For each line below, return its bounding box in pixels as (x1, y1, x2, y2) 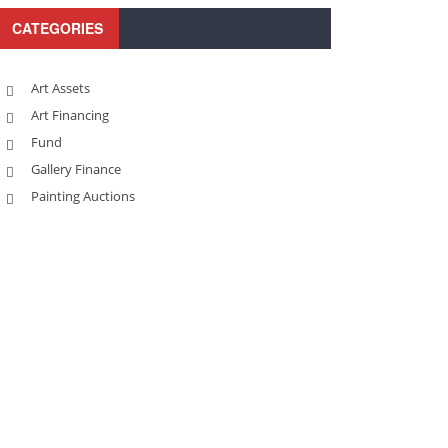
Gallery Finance (31, 160, 121, 178)
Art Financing (31, 106, 109, 124)
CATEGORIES (12, 18, 103, 38)
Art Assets (31, 79, 90, 97)
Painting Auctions (31, 187, 135, 205)
